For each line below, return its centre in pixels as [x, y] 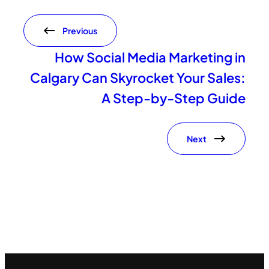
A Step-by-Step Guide [173, 98]
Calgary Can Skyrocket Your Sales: [138, 77]
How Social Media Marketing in [150, 57]
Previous [80, 30]
